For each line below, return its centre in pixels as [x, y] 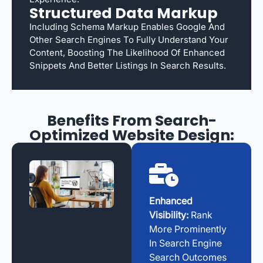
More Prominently [188, 229]
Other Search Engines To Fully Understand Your [129, 39]
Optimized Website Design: [131, 135]
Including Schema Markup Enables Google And [127, 26]
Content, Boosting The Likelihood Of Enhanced [127, 52]
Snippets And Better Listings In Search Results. [128, 65]
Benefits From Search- [131, 120]
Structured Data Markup [124, 13]
